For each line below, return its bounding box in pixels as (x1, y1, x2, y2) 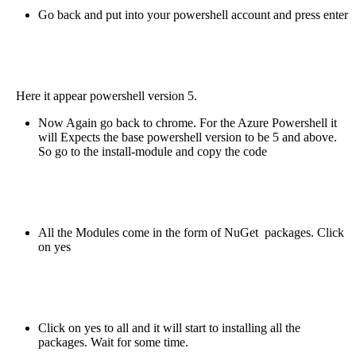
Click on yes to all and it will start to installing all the (38, 320, 300, 335)
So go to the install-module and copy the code (38, 144, 267, 158)
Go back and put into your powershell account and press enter (38, 7, 348, 21)
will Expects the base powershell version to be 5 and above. (38, 130, 337, 144)
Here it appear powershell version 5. (6, 88, 197, 103)
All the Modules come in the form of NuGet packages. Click (38, 225, 344, 239)
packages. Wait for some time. (38, 335, 188, 349)
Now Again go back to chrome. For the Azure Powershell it (38, 115, 337, 130)
